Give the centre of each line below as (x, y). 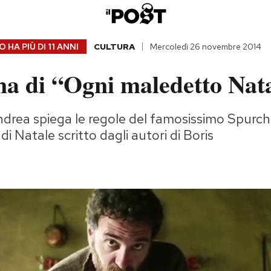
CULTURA (114, 47)
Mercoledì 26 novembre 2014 (205, 47)
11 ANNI (63, 47)
